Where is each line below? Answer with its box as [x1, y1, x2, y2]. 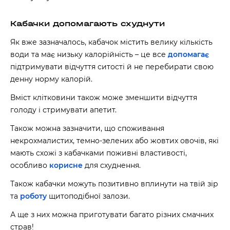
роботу [20, 191, 47, 201]
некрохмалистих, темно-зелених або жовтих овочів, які [10, 136, 219, 145]
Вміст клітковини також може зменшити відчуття [10, 93, 197, 102]
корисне [49, 161, 83, 170]
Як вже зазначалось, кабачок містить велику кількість [10, 37, 213, 47]
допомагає [168, 50, 209, 59]
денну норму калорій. [10, 74, 92, 84]
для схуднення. [83, 161, 141, 170]
